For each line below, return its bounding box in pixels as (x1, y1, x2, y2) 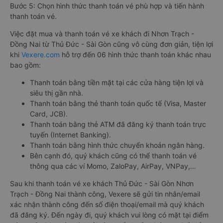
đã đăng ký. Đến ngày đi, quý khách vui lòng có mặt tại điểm (10, 211, 209, 219)
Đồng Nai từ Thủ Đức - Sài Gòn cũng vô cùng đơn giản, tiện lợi (10, 40, 213, 48)
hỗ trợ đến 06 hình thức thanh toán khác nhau (60, 50, 211, 59)
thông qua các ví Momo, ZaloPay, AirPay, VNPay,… (30, 162, 196, 170)
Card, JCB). (30, 110, 68, 118)
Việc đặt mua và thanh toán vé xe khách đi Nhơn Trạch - (10, 29, 194, 38)
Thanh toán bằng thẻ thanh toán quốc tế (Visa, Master (30, 99, 206, 108)
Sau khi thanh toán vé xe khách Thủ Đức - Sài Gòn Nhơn (10, 179, 194, 188)
